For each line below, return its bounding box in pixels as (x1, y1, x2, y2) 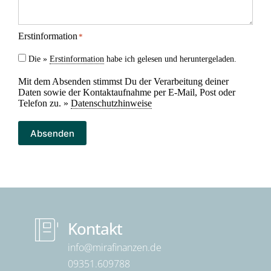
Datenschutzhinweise (71, 98, 152, 108)
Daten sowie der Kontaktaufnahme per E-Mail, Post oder (18, 87, 235, 97)
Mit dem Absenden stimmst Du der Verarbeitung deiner (18, 76, 229, 87)
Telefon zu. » (18, 98, 71, 108)
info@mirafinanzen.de (67, 241, 162, 254)
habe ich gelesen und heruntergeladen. (104, 54, 237, 64)
